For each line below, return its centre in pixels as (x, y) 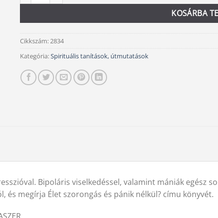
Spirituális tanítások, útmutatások (99, 56)
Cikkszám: (35, 41)
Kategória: (35, 56)
